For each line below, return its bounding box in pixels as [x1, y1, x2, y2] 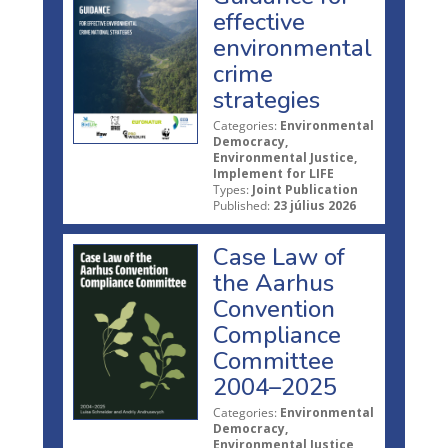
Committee [213, 344, 334, 377]
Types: [213, 180, 249, 198]
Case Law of [213, 240, 345, 273]
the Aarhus [213, 266, 334, 299]
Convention [213, 292, 335, 325]
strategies [213, 83, 320, 116]
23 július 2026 [273, 196, 356, 214]
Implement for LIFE [213, 164, 334, 182]
